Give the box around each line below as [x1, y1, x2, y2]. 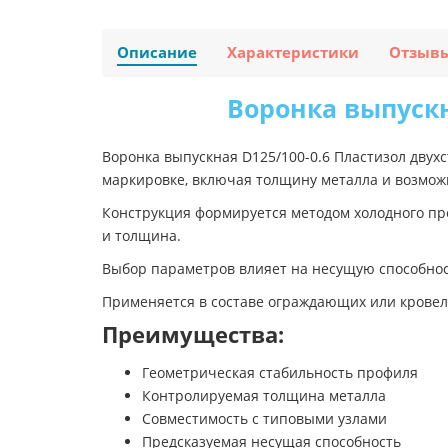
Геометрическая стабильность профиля [142, 363, 418, 383]
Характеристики [227, 42, 359, 64]
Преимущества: [102, 319, 284, 351]
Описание [117, 42, 197, 64]
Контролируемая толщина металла [142, 386, 386, 406]
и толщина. [102, 226, 181, 246]
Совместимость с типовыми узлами [142, 409, 387, 429]
